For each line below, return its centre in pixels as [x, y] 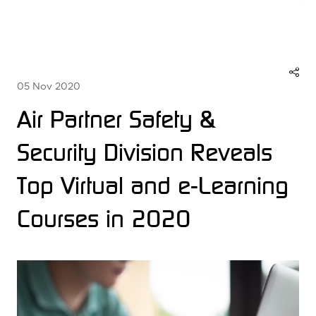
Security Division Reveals [145, 152]
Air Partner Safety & [117, 119]
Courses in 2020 [104, 218]
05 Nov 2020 [49, 86]
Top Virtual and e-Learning [153, 185]
